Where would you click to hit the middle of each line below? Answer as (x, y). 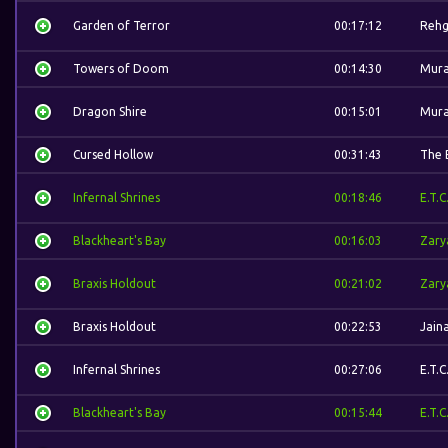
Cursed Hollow (113, 154)
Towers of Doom (121, 68)
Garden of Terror (121, 25)
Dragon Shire (110, 111)
